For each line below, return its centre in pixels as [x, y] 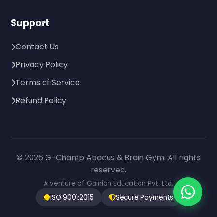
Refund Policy [41, 101]
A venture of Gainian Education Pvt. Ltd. [108, 183]
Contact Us [37, 47]
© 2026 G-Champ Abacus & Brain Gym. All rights [108, 158]
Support [31, 23]
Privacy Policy [42, 65]
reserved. [108, 170]
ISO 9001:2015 [72, 197]
